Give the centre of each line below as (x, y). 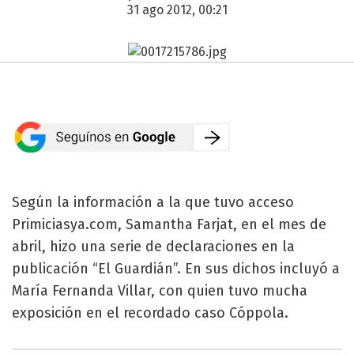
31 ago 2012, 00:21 (177, 10)
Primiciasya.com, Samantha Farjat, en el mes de (169, 224)
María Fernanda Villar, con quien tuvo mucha (160, 290)
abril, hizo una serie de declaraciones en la (153, 246)
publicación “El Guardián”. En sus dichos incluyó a (176, 268)
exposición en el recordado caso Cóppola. (150, 313)
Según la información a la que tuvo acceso (153, 202)
